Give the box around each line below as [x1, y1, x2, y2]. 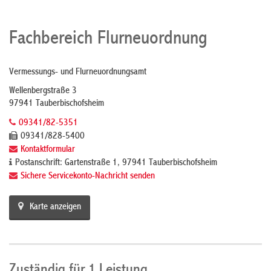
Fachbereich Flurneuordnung [9, 30, 207, 49]
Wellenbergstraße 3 [9, 87, 77, 96]
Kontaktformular [21, 145, 75, 155]
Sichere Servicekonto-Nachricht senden [21, 172, 155, 181]
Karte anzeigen [30, 203, 81, 212]
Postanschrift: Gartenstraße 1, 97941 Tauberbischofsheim [15, 158, 217, 168]
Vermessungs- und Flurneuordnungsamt [9, 68, 146, 77]
